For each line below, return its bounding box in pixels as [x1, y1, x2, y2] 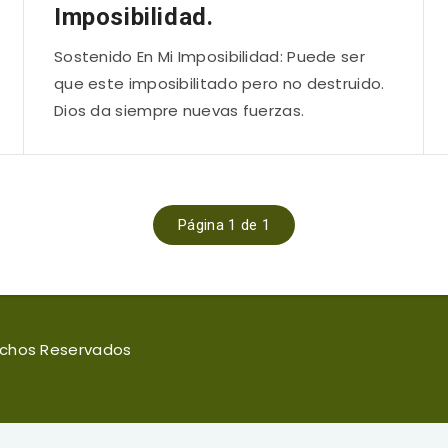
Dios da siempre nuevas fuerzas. [53, 100, 305, 121]
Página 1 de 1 [178, 216, 270, 234]
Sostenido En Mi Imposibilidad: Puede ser [53, 46, 365, 67]
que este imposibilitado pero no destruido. [53, 73, 385, 94]
